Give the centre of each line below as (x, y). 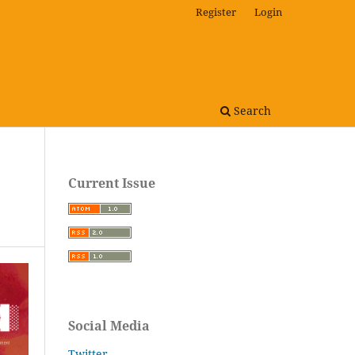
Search (251, 110)
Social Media (109, 325)
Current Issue (112, 183)
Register (216, 11)
